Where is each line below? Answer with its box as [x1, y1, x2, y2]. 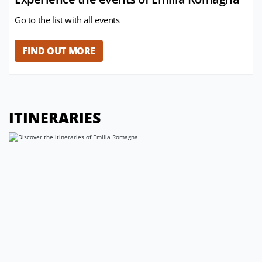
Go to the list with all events [15, 14, 120, 26]
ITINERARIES [9, 108, 101, 128]
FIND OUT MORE [22, 44, 96, 58]
